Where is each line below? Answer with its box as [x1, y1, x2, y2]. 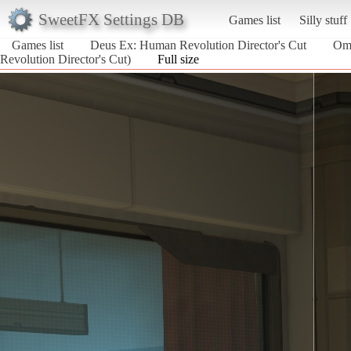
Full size [157, 52, 199, 66]
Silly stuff [299, 13, 347, 27]
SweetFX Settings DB [38, 9, 184, 28]
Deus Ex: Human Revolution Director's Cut [90, 38, 306, 52]
